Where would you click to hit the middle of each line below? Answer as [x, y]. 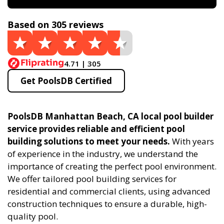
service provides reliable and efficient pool [96, 129]
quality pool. [33, 216]
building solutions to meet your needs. [89, 141]
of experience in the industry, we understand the [103, 154]
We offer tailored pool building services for [92, 179]
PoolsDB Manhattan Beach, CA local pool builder [110, 116]
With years [192, 141]
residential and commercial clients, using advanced [109, 191]
